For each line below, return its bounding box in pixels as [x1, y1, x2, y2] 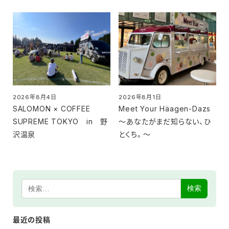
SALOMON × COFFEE [12, 104, 90, 113]
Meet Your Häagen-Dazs [119, 104, 211, 113]
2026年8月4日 [12, 93, 57, 101]
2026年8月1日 [119, 93, 162, 101]
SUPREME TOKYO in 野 [12, 117, 108, 126]
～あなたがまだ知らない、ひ [119, 117, 211, 126]
